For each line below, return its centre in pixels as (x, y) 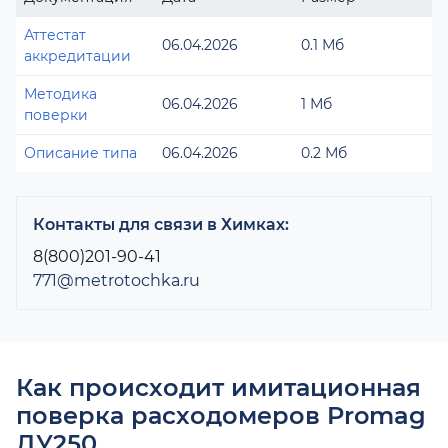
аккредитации (77, 56)
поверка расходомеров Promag (221, 415)
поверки (56, 115)
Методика (60, 94)
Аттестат (55, 35)
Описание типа (80, 153)
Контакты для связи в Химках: (161, 224)
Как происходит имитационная (218, 387)
